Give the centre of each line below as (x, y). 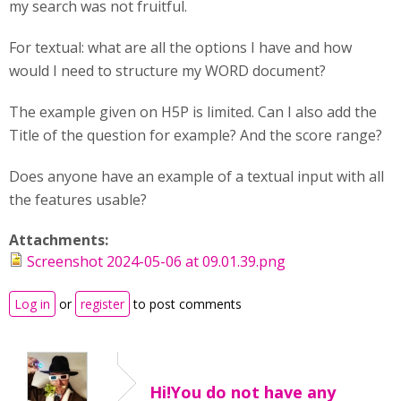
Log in (32, 304)
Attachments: (60, 240)
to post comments (186, 304)
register (102, 304)
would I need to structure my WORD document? (167, 71)
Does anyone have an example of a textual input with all (196, 176)
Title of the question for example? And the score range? (196, 135)
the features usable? (78, 200)
